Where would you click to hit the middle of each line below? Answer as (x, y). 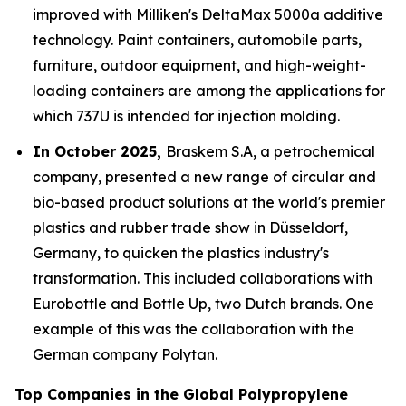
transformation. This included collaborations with (203, 278)
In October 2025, (99, 151)
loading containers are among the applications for (209, 91)
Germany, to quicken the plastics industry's (181, 252)
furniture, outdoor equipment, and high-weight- (199, 66)
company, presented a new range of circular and (204, 176)
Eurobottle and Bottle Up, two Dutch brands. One (203, 303)
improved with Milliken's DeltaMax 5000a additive (208, 15)
